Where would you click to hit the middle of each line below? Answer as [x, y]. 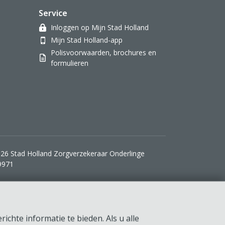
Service [53, 13]
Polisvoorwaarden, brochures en [103, 52]
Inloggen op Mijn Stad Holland [100, 27]
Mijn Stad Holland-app [87, 40]
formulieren [70, 63]
